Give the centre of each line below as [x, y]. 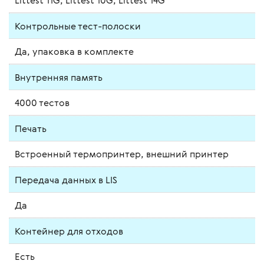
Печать [31, 129]
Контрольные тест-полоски [78, 26]
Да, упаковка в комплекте [74, 52]
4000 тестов [42, 103]
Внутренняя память [59, 77]
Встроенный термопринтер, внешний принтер [122, 154]
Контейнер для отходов [69, 231]
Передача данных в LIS [66, 180]
